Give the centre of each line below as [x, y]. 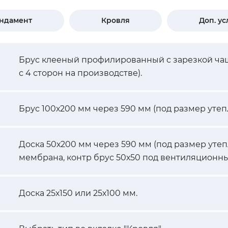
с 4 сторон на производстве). [80, 73]
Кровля [115, 21]
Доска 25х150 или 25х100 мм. [78, 193]
